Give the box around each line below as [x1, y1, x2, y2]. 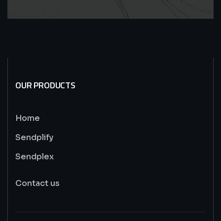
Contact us [15, 178, 60, 188]
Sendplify [15, 132, 53, 143]
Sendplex [15, 151, 54, 162]
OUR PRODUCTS [15, 78, 75, 92]
